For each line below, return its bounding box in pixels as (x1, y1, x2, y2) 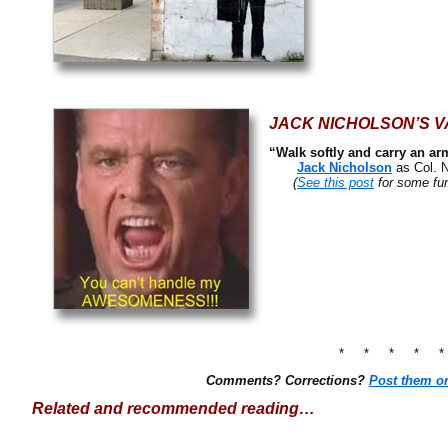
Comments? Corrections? (205, 373, 369, 388)
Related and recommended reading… (32, 400, 315, 417)
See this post (297, 175, 374, 190)
